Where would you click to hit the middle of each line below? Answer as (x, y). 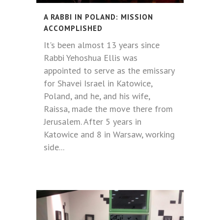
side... (54, 147)
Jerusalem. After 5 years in (93, 122)
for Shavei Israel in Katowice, (98, 83)
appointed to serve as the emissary (109, 70)
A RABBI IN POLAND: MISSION (98, 17)
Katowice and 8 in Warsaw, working (109, 134)
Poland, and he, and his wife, (97, 96)
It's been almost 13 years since (102, 45)
